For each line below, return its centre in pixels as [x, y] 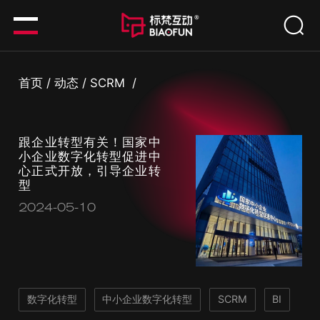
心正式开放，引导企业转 [90, 170]
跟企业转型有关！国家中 [90, 142]
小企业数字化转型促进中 [90, 156]
